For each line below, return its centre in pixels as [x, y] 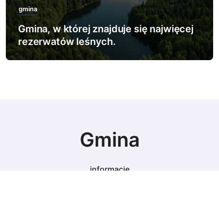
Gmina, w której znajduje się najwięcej [106, 29]
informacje [109, 169]
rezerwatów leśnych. [67, 42]
